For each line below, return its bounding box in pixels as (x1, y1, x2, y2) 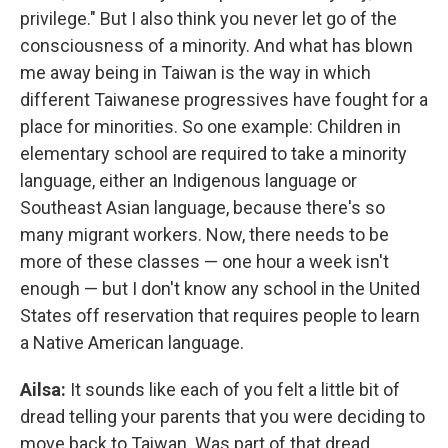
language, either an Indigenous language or (20, 169, 357, 191)
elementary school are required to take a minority (20, 142, 407, 164)
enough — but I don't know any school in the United (20, 277, 420, 299)
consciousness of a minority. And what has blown (20, 34, 413, 56)
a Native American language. (20, 331, 244, 353)
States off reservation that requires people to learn (20, 304, 420, 326)
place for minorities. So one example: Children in (20, 115, 401, 137)
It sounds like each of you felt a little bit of (66, 378, 400, 400)
